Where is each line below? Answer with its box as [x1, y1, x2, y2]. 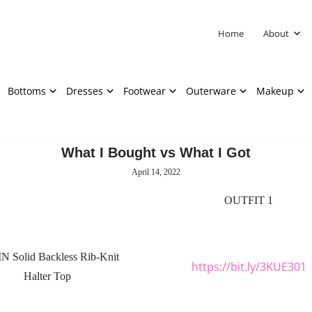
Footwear [123, 84, 166, 97]
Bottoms [8, 84, 46, 97]
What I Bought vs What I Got [61, 144, 251, 160]
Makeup [256, 84, 294, 97]
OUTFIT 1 [224, 194, 273, 207]
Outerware [186, 84, 236, 97]
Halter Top [24, 270, 71, 283]
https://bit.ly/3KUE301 [191, 258, 306, 274]
